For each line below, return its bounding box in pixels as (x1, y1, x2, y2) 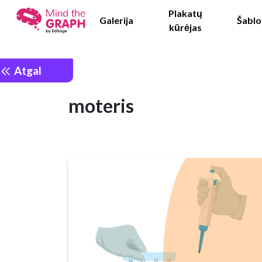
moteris (68, 94, 134, 118)
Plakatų (168, 8, 202, 19)
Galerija (99, 15, 133, 26)
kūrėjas (168, 22, 202, 33)
